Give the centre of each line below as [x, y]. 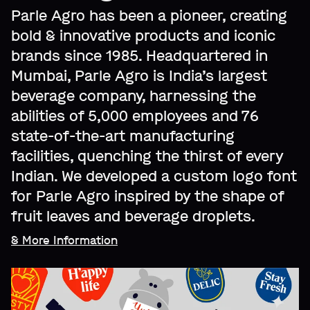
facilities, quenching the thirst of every [147, 156]
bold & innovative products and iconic [143, 35]
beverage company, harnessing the [134, 95]
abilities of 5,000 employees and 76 [135, 116]
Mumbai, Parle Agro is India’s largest [139, 75]
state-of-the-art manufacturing [123, 136]
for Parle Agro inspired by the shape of [147, 196]
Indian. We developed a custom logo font [154, 176]
